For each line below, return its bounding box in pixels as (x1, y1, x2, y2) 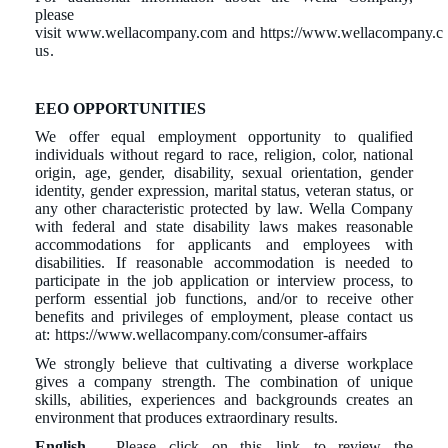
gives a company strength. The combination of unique (35, 373, 413, 391)
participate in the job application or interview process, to (35, 272, 413, 290)
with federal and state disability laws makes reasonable (35, 218, 413, 236)
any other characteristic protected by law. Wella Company (35, 200, 413, 218)
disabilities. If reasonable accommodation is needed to (35, 254, 413, 272)
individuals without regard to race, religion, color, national (35, 146, 413, 164)
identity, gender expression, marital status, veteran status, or (35, 182, 413, 200)
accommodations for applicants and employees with (35, 236, 413, 254)
